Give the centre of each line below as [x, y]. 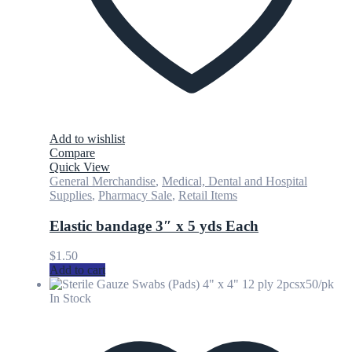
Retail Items [208, 195]
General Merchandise [103, 181]
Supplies [71, 195]
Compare [72, 152]
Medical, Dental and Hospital [235, 181]
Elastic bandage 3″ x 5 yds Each [154, 225]
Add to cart [77, 270]
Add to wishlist [87, 138]
